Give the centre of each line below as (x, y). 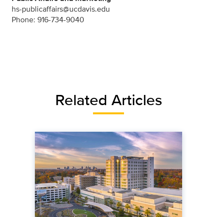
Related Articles (108, 99)
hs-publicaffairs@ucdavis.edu (61, 9)
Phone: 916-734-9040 (48, 19)
